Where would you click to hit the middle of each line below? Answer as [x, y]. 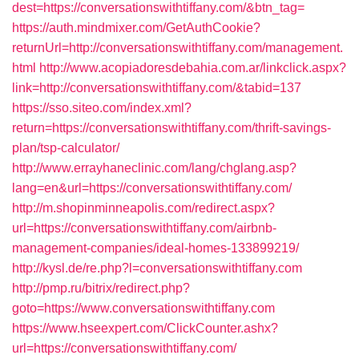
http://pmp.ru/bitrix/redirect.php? [101, 288]
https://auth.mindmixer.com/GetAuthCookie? [136, 28]
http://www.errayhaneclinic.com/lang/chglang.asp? [154, 168]
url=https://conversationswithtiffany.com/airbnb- [144, 228]
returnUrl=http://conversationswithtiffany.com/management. [177, 48]
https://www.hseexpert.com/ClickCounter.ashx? [145, 328]
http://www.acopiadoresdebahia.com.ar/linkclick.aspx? [193, 68]
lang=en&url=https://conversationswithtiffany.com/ [152, 188]
